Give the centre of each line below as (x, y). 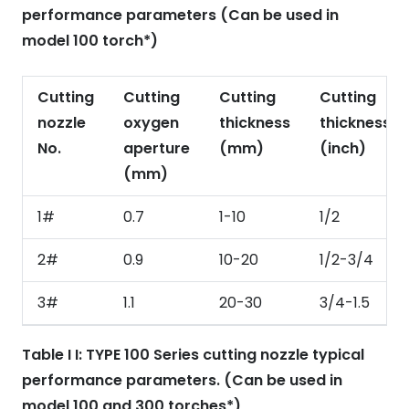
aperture (157, 148)
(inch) (343, 148)
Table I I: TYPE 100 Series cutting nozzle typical (193, 355)
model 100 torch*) (90, 40)
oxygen (151, 122)
